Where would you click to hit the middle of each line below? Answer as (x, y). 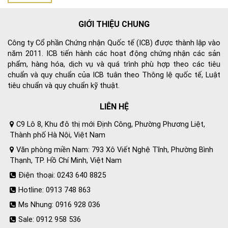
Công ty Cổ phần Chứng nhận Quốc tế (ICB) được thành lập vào (114, 43)
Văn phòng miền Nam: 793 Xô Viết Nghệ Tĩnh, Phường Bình (115, 150)
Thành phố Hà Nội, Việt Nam (58, 135)
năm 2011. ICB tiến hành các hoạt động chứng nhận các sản (114, 53)
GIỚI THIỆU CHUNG (114, 24)
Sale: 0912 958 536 (50, 219)
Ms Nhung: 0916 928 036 (59, 205)
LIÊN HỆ (114, 106)
